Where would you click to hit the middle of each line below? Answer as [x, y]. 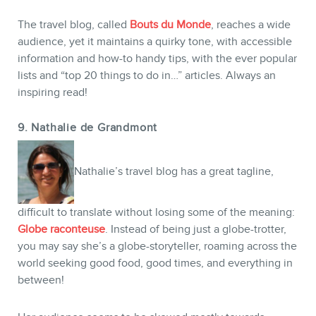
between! [41, 280]
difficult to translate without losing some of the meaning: [156, 213]
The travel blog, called [74, 25]
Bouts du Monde [170, 25]
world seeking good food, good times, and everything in [155, 263]
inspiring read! [53, 93]
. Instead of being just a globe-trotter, [196, 230]
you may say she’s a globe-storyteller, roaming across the [157, 247]
